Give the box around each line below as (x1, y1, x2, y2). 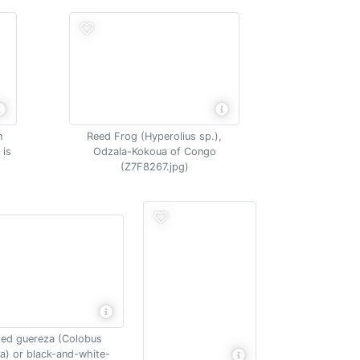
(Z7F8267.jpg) (120, 160, 189, 173)
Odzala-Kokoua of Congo (92, 145, 216, 157)
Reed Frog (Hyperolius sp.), (87, 129, 223, 142)
